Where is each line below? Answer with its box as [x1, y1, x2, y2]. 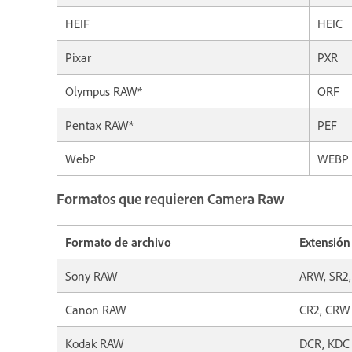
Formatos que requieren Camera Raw [57, 189, 284, 208]
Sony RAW [65, 268, 118, 284]
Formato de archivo [65, 234, 171, 251]
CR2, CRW [299, 302, 350, 318]
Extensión [299, 234, 350, 251]
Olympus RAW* [65, 82, 142, 99]
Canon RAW [65, 302, 126, 318]
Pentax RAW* [65, 116, 134, 133]
